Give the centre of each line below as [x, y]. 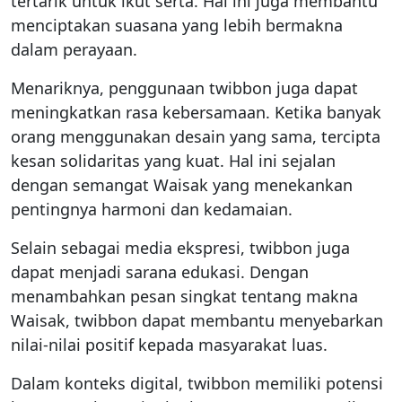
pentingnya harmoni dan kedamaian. [152, 209]
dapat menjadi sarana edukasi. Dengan [160, 271]
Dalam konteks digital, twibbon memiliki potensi [197, 383]
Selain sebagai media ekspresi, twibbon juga [180, 247]
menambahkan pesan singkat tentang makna [184, 296]
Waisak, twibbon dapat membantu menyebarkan [197, 320]
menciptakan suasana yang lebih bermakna [177, 25]
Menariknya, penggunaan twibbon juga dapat [184, 87]
